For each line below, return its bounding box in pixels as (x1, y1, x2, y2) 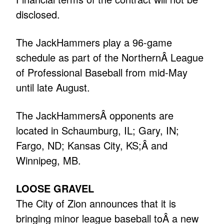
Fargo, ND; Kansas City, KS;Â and (16, 138, 168, 153)
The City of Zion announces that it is (16, 196, 176, 211)
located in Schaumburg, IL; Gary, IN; (16, 123, 179, 138)
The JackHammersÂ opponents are (16, 108, 174, 123)
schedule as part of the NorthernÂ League (16, 50, 204, 65)
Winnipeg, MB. (16, 153, 81, 168)
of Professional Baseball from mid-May (16, 65, 188, 80)
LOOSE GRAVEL (16, 181, 94, 196)
